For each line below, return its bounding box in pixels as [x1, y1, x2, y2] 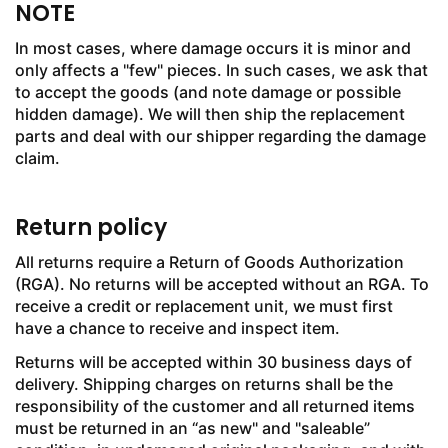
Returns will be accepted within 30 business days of [15, 352, 412, 372]
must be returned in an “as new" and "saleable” [15, 418, 370, 438]
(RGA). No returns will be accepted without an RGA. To [15, 274, 429, 294]
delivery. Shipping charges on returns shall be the [15, 374, 393, 394]
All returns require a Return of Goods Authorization [15, 252, 404, 272]
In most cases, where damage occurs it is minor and [15, 38, 411, 58]
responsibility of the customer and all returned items [15, 396, 415, 416]
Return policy [15, 212, 167, 243]
